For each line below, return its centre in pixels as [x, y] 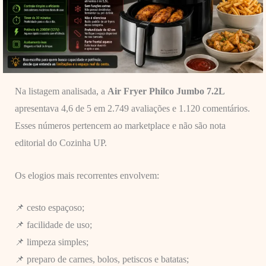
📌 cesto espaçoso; [49, 208]
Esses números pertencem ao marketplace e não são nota [120, 125]
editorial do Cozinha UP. [61, 142]
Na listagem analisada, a [61, 91]
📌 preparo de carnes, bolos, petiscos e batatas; [102, 259]
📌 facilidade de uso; [53, 225]
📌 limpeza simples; [51, 242]
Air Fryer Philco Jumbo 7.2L [166, 91]
